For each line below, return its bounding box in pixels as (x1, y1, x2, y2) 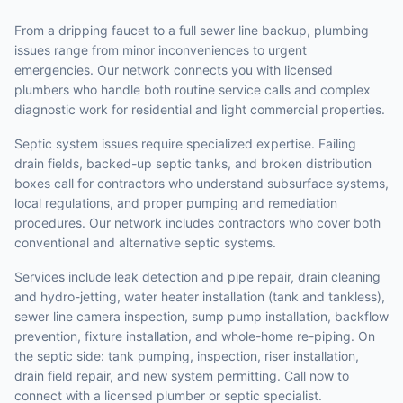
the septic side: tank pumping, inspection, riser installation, (14, 348, 359, 363)
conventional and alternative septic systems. (14, 235, 276, 250)
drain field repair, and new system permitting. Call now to (14, 368, 349, 383)
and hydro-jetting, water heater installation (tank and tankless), (14, 289, 385, 304)
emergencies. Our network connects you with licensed (14, 62, 333, 77)
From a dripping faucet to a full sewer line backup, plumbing (14, 22, 369, 38)
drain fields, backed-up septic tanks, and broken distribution (14, 156, 372, 171)
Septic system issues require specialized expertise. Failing (14, 136, 356, 151)
